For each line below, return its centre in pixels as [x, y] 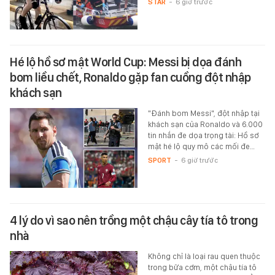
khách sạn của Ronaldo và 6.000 [205, 125]
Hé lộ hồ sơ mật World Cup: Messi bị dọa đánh [126, 62]
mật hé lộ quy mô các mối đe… [201, 147]
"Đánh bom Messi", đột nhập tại [203, 114]
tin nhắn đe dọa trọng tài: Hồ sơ [203, 136]
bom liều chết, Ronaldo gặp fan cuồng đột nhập [130, 78]
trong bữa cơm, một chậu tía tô [202, 268]
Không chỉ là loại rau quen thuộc [204, 257]
